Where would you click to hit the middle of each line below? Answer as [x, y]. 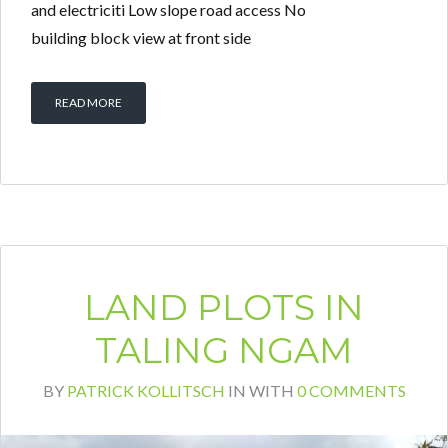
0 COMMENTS [351, 391]
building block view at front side [141, 38]
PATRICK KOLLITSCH [145, 391]
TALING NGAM [224, 351]
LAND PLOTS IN [224, 308]
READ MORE [88, 103]
